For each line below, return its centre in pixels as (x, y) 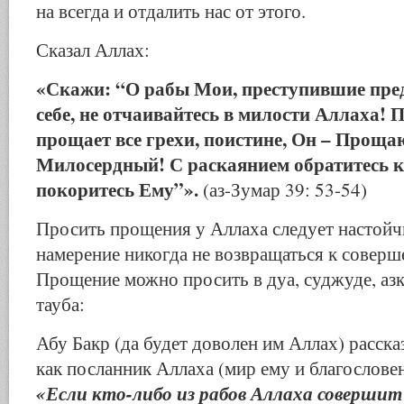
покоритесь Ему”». (117, 189)
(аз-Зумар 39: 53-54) (283, 189)
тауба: (60, 304)
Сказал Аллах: (93, 50)
